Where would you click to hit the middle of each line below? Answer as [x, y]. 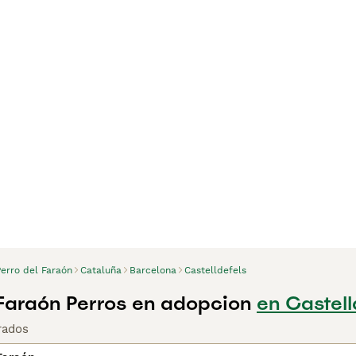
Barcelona [153, 270]
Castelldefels [215, 270]
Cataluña [101, 270]
